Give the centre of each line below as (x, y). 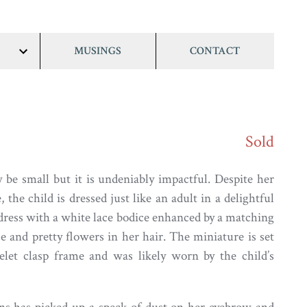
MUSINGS (98, 51)
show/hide (45, 66)
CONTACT (215, 51)
